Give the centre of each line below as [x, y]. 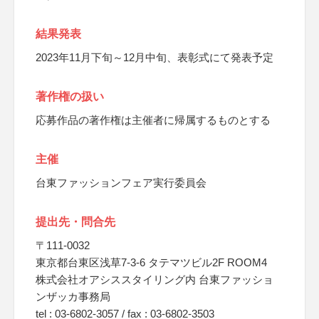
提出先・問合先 [75, 222]
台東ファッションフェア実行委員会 [121, 183]
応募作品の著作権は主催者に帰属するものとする [153, 120]
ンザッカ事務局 [73, 297]
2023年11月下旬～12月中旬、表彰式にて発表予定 [155, 57]
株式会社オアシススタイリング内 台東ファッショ [155, 279]
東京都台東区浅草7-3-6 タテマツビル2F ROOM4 [151, 262]
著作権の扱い [70, 96]
